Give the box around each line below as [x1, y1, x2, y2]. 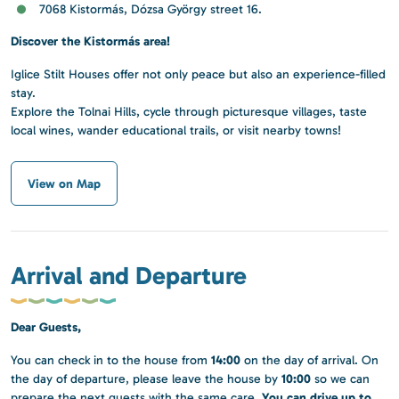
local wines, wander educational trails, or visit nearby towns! [11, 123, 341, 139]
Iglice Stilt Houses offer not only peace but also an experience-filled [11, 67, 386, 83]
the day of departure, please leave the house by [11, 371, 281, 387]
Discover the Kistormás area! [11, 33, 170, 50]
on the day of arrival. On [240, 353, 379, 369]
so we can [311, 371, 370, 387]
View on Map [28, 175, 101, 192]
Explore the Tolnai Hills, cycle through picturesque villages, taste [11, 104, 367, 120]
